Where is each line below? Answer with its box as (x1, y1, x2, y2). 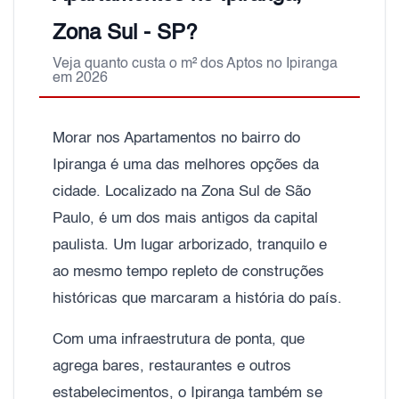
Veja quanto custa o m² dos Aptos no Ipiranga (53, 56, 338, 71)
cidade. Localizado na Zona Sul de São (53, 183, 311, 199)
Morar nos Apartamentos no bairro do (53, 130, 300, 146)
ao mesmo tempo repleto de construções (53, 264, 324, 280)
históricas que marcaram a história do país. (53, 290, 342, 306)
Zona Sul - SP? (53, 22, 197, 45)
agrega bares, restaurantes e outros (53, 358, 291, 374)
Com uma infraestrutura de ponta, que (53, 331, 305, 347)
